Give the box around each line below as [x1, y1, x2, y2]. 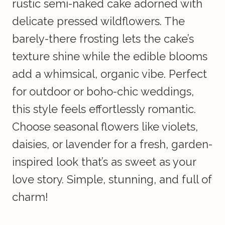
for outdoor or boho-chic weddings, [12, 85, 194, 98]
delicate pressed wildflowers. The [12, 15, 185, 28]
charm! [12, 190, 48, 204]
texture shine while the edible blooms [12, 50, 207, 63]
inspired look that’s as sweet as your [12, 155, 196, 169]
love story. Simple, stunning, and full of [12, 173, 212, 186]
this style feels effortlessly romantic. [12, 102, 196, 116]
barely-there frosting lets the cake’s [12, 32, 194, 46]
